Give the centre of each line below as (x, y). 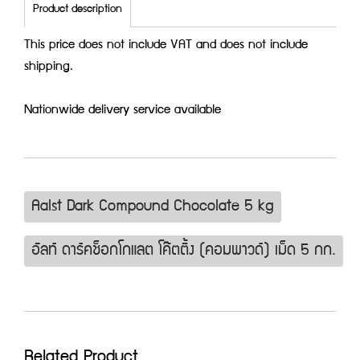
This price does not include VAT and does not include (166, 45)
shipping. (49, 67)
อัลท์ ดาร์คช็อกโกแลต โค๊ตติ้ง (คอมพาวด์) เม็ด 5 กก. (183, 251)
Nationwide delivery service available (123, 110)
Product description (78, 9)
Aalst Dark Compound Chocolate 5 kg (152, 207)
